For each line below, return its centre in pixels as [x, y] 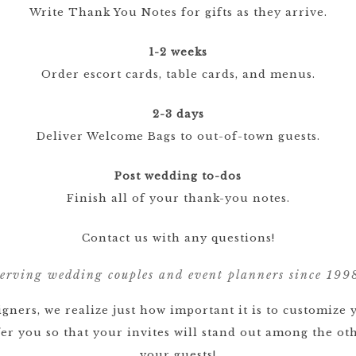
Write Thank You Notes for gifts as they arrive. [178, 12]
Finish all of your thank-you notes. [178, 198]
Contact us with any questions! [178, 238]
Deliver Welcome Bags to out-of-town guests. [178, 136]
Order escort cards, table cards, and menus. [178, 74]
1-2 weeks [178, 52]
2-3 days [178, 114]
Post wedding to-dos [178, 176]
